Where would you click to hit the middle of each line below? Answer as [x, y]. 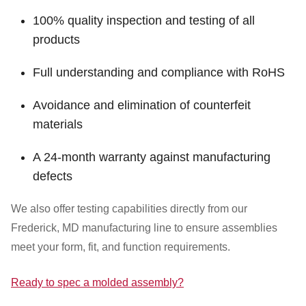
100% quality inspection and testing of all [144, 20]
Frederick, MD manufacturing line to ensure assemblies [144, 228]
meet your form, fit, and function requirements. [121, 247]
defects [53, 176]
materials [58, 124]
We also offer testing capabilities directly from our [129, 209]
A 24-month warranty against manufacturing [152, 157]
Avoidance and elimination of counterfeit [142, 105]
